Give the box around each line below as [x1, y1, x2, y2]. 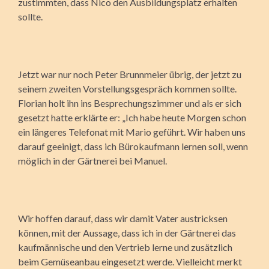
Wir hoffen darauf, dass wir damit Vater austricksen [18, 212, 228, 224]
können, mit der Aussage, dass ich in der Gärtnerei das [18, 226, 236, 238]
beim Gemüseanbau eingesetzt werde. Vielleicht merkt [18, 255, 242, 267]
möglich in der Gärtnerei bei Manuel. [18, 154, 167, 166]
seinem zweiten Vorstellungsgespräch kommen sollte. [18, 82, 237, 94]
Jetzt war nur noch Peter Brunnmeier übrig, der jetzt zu [18, 68, 241, 80]
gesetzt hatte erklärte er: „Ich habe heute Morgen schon [18, 111, 246, 123]
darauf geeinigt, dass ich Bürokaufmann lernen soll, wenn [18, 140, 248, 152]
